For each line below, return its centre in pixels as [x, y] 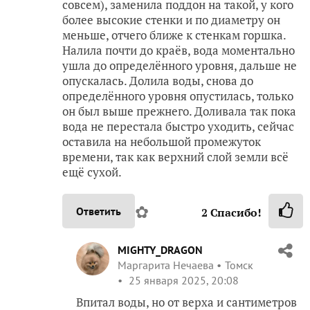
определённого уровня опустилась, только [178, 95]
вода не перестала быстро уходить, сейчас [178, 126]
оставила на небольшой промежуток [162, 141]
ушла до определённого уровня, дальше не [180, 65]
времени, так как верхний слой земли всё [175, 156]
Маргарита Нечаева [166, 265]
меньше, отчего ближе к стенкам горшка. [174, 35]
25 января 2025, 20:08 [182, 280]
